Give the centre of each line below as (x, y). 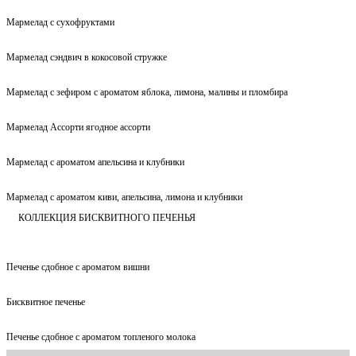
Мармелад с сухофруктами (60, 22)
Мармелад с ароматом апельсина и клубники (95, 162)
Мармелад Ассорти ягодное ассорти (78, 127)
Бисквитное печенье (46, 302)
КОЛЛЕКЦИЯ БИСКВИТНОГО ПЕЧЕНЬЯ (107, 217)
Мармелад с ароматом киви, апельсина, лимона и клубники (124, 197)
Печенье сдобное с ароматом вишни (78, 267)
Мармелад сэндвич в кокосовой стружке (87, 57)
